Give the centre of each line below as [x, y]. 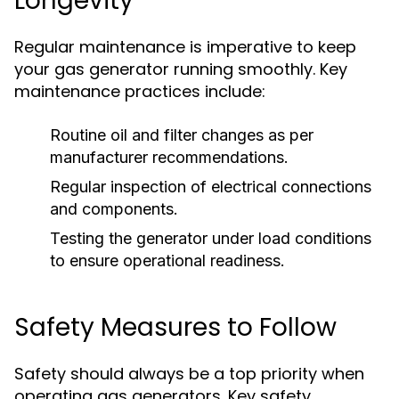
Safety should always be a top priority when [189, 374]
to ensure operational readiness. [167, 261]
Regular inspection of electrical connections [211, 187]
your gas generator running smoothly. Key [181, 69]
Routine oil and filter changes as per [182, 135]
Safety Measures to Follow [175, 327]
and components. [114, 209]
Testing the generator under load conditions [211, 238]
